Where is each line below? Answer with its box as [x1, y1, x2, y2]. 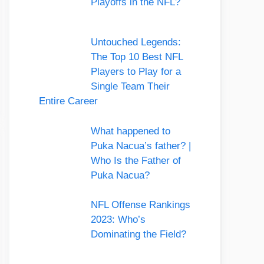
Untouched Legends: [90, 37, 181, 48]
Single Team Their [90, 81, 170, 93]
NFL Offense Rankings [90, 199, 190, 211]
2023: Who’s [90, 214, 146, 226]
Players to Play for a [90, 66, 181, 78]
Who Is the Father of [90, 154, 181, 166]
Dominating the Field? [90, 229, 186, 240]
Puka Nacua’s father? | [90, 140, 191, 151]
